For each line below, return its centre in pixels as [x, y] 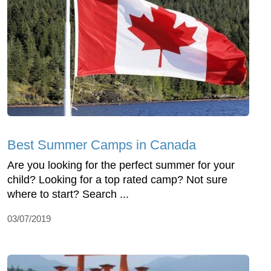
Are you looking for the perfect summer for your [121, 165]
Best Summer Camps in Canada [102, 145]
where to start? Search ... [68, 194]
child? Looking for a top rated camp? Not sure [117, 180]
